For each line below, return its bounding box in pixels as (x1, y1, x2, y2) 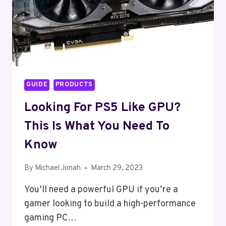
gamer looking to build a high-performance (24, 198, 196, 210)
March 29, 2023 (91, 163, 143, 173)
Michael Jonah (35, 163, 81, 173)
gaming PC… (24, 212, 77, 224)
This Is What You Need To (24, 119, 169, 135)
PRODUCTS (55, 80, 93, 89)
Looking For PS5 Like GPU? (24, 100, 181, 117)
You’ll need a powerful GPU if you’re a (24, 184, 178, 196)
